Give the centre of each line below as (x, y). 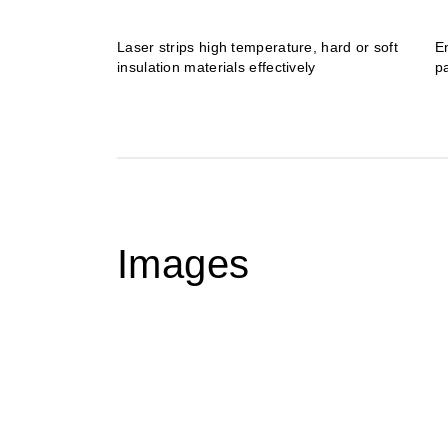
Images (183, 263)
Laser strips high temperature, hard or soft (257, 46)
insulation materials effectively (216, 66)
